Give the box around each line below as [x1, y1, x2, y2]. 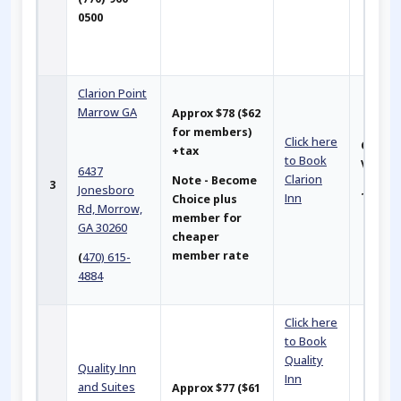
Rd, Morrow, [78, 200, 142, 217]
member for [172, 209, 242, 226]
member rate [172, 247, 249, 263]
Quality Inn [78, 360, 136, 376]
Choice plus [172, 191, 237, 207]
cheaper [172, 228, 219, 244]
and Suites [78, 379, 135, 395]
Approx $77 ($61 [172, 380, 260, 396]
